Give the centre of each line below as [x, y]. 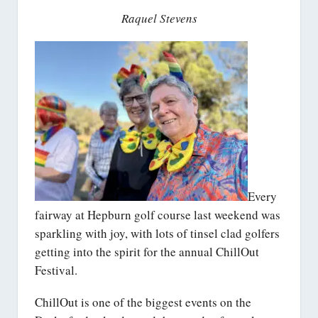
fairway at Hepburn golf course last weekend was [158, 215]
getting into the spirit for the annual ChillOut [147, 252]
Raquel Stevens [159, 18]
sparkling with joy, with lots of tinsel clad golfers [157, 234]
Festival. [56, 270]
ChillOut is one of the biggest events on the [143, 302]
